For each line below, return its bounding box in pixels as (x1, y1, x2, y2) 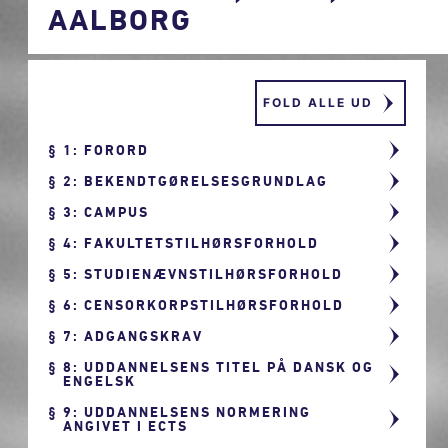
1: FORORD (63, 141, 150, 158)
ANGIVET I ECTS (63, 417, 189, 434)
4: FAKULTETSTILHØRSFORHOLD (63, 234, 320, 251)
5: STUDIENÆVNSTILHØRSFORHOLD (63, 265, 344, 282)
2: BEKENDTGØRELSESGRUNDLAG (63, 172, 329, 189)
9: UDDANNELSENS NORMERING (63, 403, 312, 420)
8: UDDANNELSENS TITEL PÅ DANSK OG (63, 358, 375, 375)
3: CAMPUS (63, 203, 150, 220)
